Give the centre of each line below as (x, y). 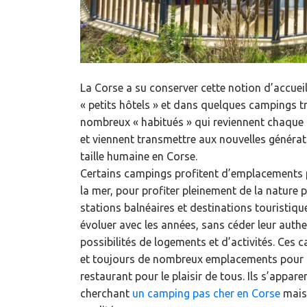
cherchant (106, 294)
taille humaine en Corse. (139, 157)
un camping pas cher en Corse (206, 294)
